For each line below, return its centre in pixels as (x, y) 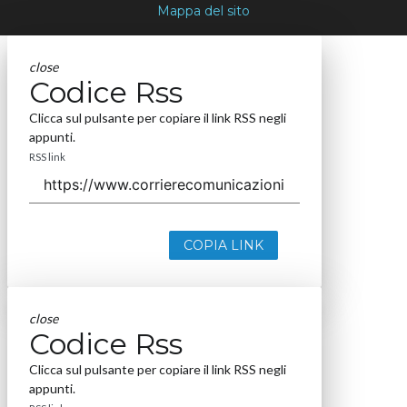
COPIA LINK (223, 246)
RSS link (47, 157)
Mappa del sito (203, 11)
